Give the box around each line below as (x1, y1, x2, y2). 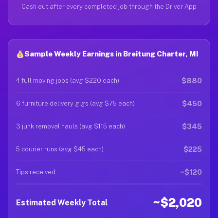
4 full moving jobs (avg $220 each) (16, 77, 119, 84)
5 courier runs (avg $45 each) (16, 145, 104, 153)
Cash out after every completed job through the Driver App (21, 3, 197, 10)
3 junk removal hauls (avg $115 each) (16, 123, 125, 130)
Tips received (16, 168, 55, 176)
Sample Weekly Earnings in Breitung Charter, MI (24, 50, 199, 58)
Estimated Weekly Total (16, 198, 108, 207)
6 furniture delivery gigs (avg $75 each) (16, 100, 135, 107)
